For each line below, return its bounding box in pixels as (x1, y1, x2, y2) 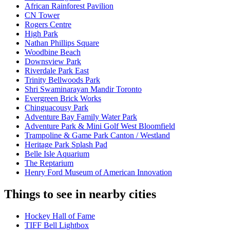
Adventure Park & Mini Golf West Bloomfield (25, 122, 175, 131)
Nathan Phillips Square (25, 39, 99, 48)
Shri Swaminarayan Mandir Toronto (25, 85, 142, 94)
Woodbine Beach (25, 48, 81, 57)
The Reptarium (25, 159, 73, 168)
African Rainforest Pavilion (25, 2, 113, 11)
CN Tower (25, 11, 60, 20)
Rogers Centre (25, 20, 71, 29)
